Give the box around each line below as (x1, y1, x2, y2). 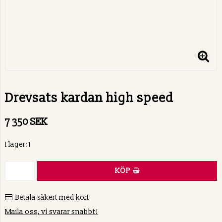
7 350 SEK (5, 116, 48, 128)
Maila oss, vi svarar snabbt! (5, 207, 98, 217)
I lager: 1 (5, 140, 31, 149)
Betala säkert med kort (15, 193, 89, 202)
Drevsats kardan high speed (5, 91, 173, 106)
